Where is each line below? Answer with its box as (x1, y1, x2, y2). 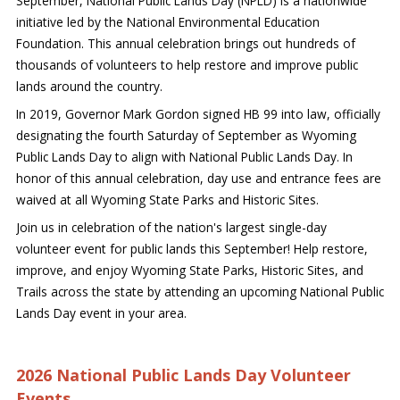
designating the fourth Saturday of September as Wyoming (15, 126, 356, 144)
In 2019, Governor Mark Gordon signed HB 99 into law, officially (15, 104, 380, 122)
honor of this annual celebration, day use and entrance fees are (15, 169, 381, 187)
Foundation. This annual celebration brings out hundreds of (15, 35, 355, 52)
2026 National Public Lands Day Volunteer (15, 364, 351, 387)
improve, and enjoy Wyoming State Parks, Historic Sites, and (15, 261, 363, 279)
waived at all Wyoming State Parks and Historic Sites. (15, 190, 319, 208)
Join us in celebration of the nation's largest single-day (15, 218, 327, 236)
